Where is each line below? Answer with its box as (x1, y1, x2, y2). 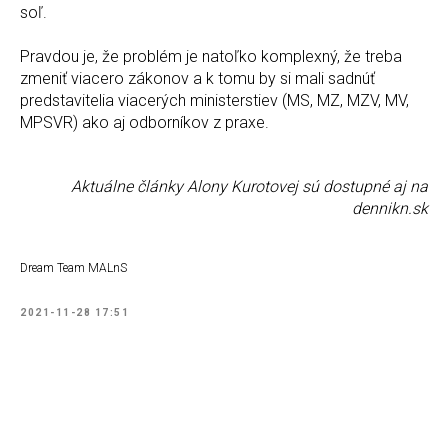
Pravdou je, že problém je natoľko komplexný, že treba (20, 46, 402, 66)
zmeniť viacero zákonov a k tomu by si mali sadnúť (20, 68, 375, 88)
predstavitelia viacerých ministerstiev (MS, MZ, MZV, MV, (20, 90, 409, 110)
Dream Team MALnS (20, 260, 127, 275)
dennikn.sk (352, 198, 428, 218)
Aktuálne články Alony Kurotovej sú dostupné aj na (71, 176, 428, 196)
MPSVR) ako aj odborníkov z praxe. (20, 112, 269, 132)
